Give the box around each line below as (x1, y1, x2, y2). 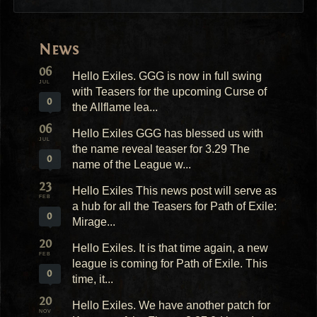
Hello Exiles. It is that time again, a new (71, 241, 268, 254)
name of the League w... (71, 158, 191, 171)
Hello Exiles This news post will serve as (71, 184, 277, 197)
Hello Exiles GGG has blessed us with (71, 127, 263, 139)
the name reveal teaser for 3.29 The (71, 142, 250, 155)
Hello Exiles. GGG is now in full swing (71, 69, 262, 82)
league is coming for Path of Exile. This (71, 257, 267, 270)
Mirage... (71, 215, 115, 228)
